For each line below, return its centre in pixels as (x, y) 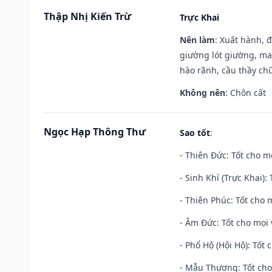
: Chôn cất (246, 92)
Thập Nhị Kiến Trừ (87, 16)
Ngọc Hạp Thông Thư (95, 131)
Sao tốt (195, 132)
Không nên (202, 92)
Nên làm (197, 39)
